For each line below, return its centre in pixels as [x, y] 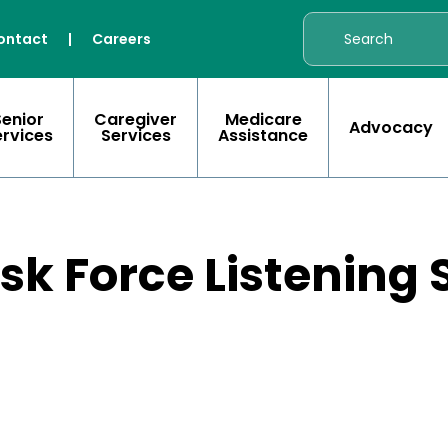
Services [135, 135]
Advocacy [391, 127]
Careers [122, 39]
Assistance [263, 135]
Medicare [263, 119]
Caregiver [135, 119]
